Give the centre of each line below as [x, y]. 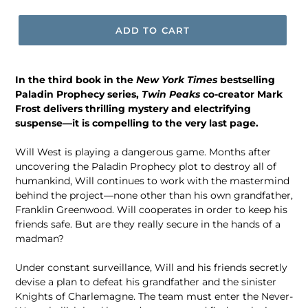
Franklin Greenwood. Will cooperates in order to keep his [151, 210]
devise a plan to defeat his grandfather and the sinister [146, 282]
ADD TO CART [153, 30]
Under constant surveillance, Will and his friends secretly [151, 267]
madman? [40, 239]
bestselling [247, 80]
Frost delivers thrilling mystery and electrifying [133, 109]
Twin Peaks [171, 94]
